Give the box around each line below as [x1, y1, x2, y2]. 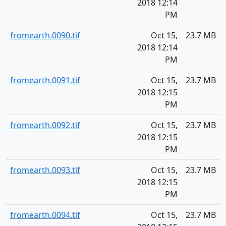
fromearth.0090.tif [10, 30, 80, 41]
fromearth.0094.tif [10, 209, 80, 220]
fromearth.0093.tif [10, 164, 80, 176]
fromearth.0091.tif [10, 75, 80, 86]
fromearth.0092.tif [10, 120, 80, 131]
